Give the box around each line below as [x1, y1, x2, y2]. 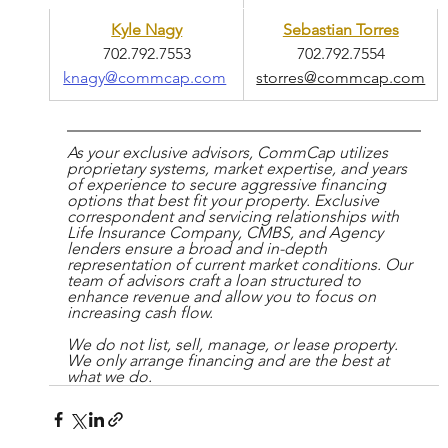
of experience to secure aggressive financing [66, 175, 390, 195]
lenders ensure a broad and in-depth [66, 239, 331, 259]
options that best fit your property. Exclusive [66, 191, 383, 211]
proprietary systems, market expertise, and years [66, 159, 411, 179]
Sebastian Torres [282, 20, 399, 40]
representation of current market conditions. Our [66, 255, 416, 275]
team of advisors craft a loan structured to [66, 271, 365, 291]
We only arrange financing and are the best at [66, 351, 393, 371]
